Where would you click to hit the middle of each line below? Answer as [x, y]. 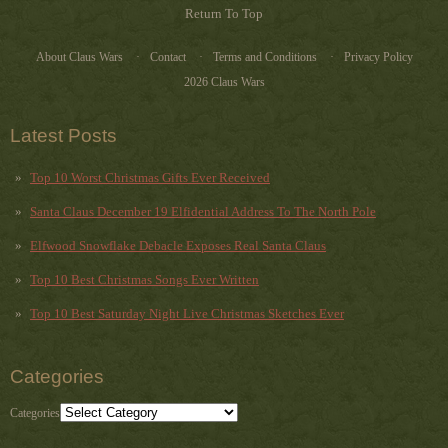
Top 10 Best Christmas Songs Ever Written [144, 279]
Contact [167, 57]
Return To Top [224, 14]
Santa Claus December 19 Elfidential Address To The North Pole [203, 211]
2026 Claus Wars [224, 81]
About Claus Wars [79, 57]
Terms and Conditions [264, 57]
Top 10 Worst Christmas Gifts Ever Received [150, 177]
